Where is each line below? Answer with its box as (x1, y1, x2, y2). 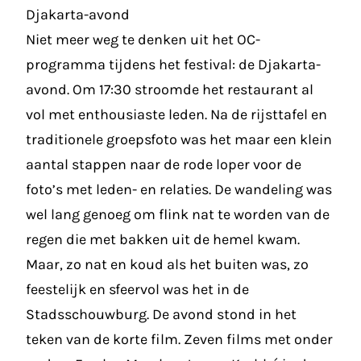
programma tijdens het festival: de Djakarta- (26, 56, 321, 73)
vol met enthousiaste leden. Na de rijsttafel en (26, 106, 327, 123)
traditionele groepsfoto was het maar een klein (26, 131, 332, 148)
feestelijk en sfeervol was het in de (26, 280, 249, 298)
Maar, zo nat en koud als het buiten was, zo (26, 255, 309, 273)
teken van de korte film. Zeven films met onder (26, 330, 333, 348)
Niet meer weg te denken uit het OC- (26, 31, 260, 48)
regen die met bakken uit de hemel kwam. (26, 230, 300, 248)
